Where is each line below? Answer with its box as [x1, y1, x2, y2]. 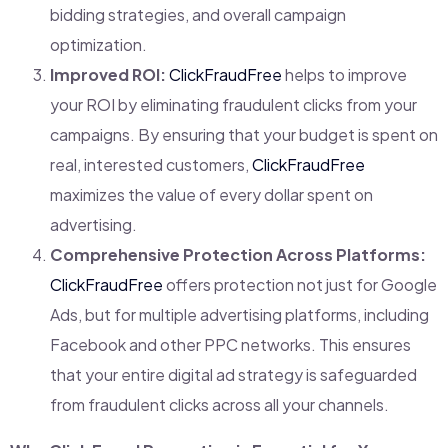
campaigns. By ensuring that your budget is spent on [50, 123, 438, 145]
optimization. [50, 33, 147, 55]
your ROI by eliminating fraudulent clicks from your [50, 93, 417, 115]
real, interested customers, [50, 153, 252, 175]
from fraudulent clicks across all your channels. [50, 393, 389, 415]
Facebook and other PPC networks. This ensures [50, 333, 411, 355]
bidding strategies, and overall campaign [50, 3, 346, 25]
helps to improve [282, 63, 407, 85]
